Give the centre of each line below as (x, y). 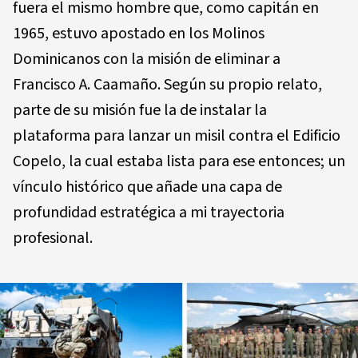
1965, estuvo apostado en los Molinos (139, 34)
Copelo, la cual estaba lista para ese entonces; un (179, 161)
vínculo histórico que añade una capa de (147, 187)
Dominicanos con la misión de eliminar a (147, 59)
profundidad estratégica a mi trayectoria (149, 213)
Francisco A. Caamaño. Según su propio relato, (167, 85)
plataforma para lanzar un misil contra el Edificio (177, 136)
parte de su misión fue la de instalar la (140, 110)
